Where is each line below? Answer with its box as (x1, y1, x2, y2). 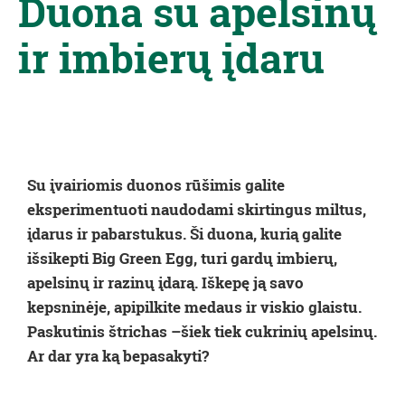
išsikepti (27, 248, 89, 268)
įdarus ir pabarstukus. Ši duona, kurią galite (27, 223, 342, 244)
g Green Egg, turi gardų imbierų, (107, 248, 337, 268)
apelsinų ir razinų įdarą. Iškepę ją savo (27, 272, 304, 293)
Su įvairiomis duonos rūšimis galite (27, 174, 285, 195)
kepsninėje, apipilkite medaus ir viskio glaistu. (27, 297, 362, 317)
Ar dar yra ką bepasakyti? (27, 345, 209, 366)
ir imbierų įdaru (18, 31, 325, 84)
